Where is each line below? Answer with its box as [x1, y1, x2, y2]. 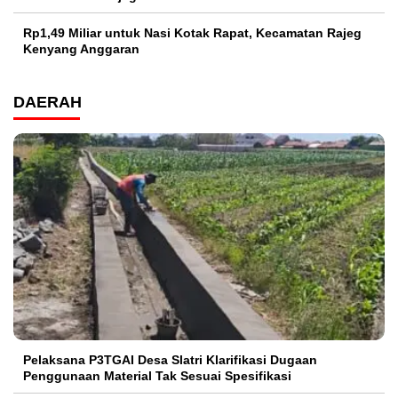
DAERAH [13, 93, 82, 112]
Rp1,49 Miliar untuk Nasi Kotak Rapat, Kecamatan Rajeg [23, 26, 362, 41]
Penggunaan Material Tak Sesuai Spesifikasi [23, 368, 291, 383]
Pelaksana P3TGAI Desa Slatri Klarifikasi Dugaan [23, 352, 317, 367]
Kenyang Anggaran [23, 42, 139, 57]
